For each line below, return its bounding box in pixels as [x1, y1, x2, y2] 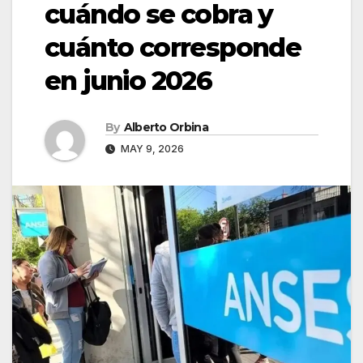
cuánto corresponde [45, 31, 301, 63]
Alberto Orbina [123, 119, 208, 135]
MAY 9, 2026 [118, 142, 184, 155]
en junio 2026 [45, 64, 212, 96]
